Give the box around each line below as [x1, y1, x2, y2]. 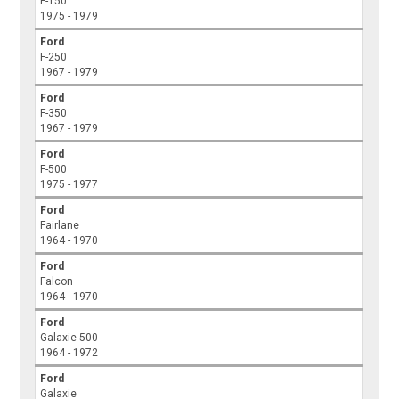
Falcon [40, 275, 74, 289]
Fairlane [40, 219, 80, 232]
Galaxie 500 [40, 331, 99, 345]
